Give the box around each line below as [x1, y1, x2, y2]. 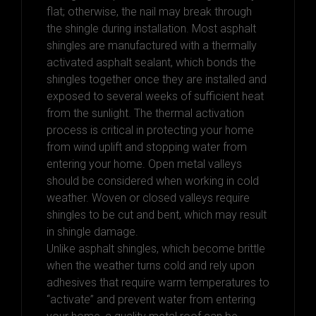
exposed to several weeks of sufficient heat [47, 90, 264, 104]
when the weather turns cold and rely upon [47, 259, 255, 273]
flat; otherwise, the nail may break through [47, 5, 252, 19]
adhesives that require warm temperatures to [47, 276, 269, 290]
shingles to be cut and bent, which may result [47, 208, 267, 222]
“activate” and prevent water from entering [47, 293, 255, 307]
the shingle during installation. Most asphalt [47, 22, 256, 36]
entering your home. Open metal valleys [47, 157, 242, 171]
